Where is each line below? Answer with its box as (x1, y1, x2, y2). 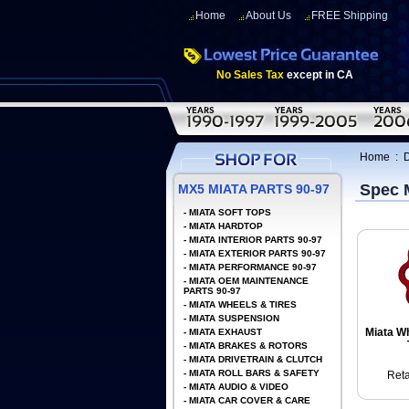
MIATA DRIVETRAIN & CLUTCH (189, 354, 322, 364)
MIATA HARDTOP (189, 221, 263, 231)
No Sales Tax (216, 68, 284, 81)
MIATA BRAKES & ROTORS (189, 341, 308, 351)
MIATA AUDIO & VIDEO (189, 382, 288, 392)
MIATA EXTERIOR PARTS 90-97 (189, 248, 326, 258)
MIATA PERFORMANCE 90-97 (189, 262, 317, 272)
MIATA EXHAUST (189, 327, 262, 337)
